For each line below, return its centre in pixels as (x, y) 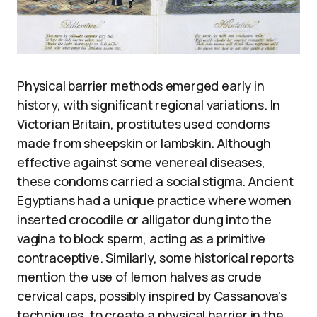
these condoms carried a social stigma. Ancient (155, 181)
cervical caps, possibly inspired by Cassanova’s (152, 295)
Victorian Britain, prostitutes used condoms (144, 123)
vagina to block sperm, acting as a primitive (142, 238)
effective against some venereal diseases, (141, 162)
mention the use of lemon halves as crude (139, 276)
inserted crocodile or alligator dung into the (144, 219)
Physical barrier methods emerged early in (141, 85)
